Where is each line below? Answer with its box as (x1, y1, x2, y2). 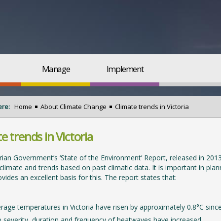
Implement (106, 63, 144, 74)
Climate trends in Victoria (115, 102, 189, 111)
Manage (41, 63, 70, 74)
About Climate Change (40, 102, 107, 111)
